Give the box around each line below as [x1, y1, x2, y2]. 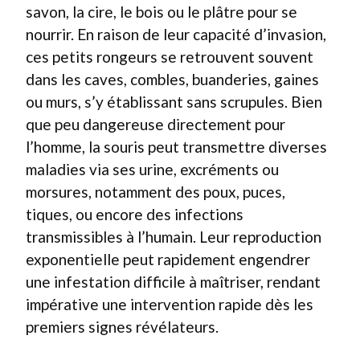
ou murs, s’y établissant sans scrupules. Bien [26, 92, 322, 111]
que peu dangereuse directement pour [26, 114, 285, 133]
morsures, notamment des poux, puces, [26, 182, 285, 201]
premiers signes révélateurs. [26, 317, 219, 336]
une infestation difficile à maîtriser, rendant [26, 272, 321, 291]
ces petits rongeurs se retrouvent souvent [26, 47, 313, 66]
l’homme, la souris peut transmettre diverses [26, 137, 327, 156]
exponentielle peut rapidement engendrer [26, 249, 310, 268]
